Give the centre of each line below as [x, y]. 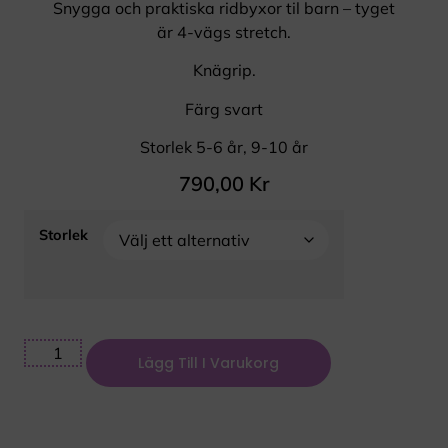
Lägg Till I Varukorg [209, 362]
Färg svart [224, 108]
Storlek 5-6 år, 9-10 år [224, 146]
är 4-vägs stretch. [224, 31]
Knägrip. [224, 70]
